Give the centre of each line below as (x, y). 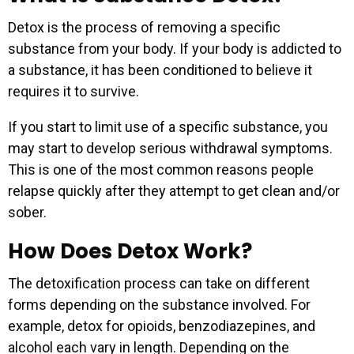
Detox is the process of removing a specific (144, 27)
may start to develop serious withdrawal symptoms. (170, 148)
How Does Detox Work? (130, 251)
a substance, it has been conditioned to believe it (160, 70)
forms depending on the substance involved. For (159, 304)
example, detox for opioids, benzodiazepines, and (162, 326)
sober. (27, 212)
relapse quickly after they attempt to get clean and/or (174, 190)
